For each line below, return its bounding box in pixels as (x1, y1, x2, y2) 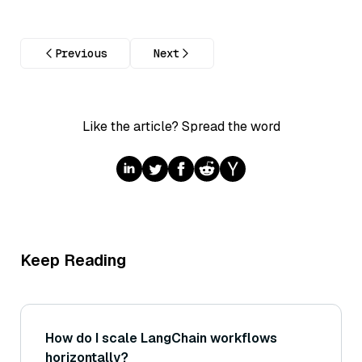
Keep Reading (20, 250, 126, 271)
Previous (55, 46, 107, 61)
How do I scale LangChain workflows (45, 330, 277, 347)
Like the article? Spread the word (82, 118, 280, 135)
